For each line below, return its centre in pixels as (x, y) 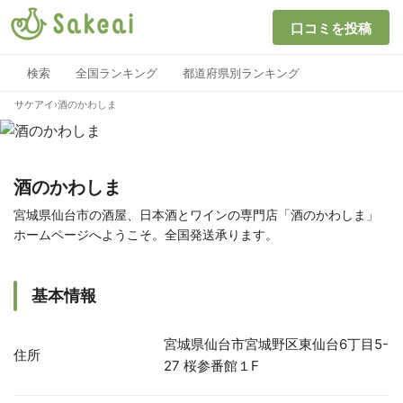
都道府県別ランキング (241, 73)
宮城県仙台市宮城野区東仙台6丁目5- (277, 344)
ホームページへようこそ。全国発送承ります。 (146, 234)
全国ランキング (116, 73)
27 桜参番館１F (212, 366)
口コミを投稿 (331, 28)
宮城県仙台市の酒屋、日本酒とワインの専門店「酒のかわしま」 (196, 215)
